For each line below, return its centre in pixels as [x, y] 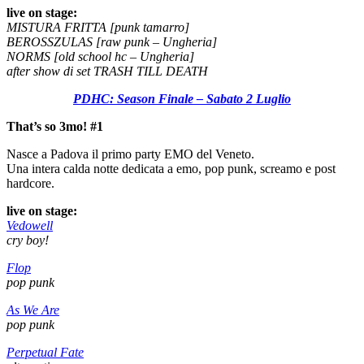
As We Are [33, 310]
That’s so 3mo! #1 [55, 126]
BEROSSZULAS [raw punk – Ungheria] [112, 41]
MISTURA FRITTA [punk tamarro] [98, 27]
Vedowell [30, 225]
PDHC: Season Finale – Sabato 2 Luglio [182, 98]
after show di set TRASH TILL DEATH [107, 71]
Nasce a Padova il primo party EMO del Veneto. [130, 154]
